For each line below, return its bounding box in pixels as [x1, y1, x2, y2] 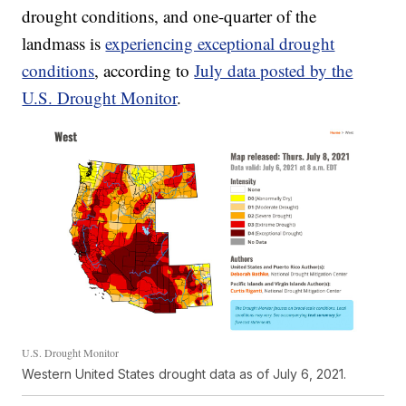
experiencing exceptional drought [105, 31, 335, 54]
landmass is [22, 31, 106, 54]
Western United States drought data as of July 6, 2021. [22, 366, 347, 382]
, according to [94, 58, 195, 82]
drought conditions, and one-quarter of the [22, 4, 317, 27]
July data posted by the [194, 58, 353, 82]
